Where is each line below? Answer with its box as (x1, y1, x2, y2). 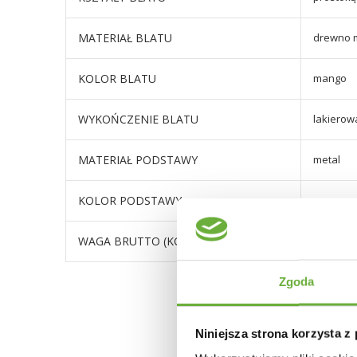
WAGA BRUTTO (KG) (78, 233, 186, 249)
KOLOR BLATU (78, 71, 156, 86)
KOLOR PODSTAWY (78, 193, 182, 208)
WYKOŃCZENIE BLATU (78, 112, 198, 127)
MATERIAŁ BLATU (78, 30, 172, 45)
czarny (313, 193, 346, 207)
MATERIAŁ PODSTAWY (78, 152, 198, 167)
